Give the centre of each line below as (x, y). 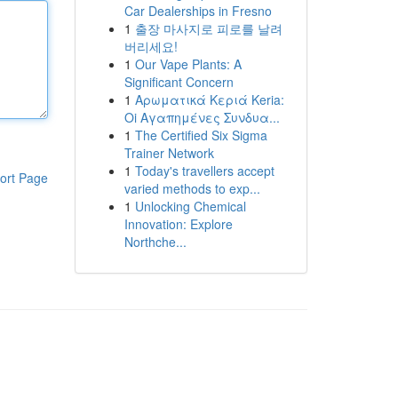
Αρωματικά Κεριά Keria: (209, 99)
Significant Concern (179, 82)
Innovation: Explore (178, 224)
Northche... (155, 242)
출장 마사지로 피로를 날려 (208, 28)
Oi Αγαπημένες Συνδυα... (202, 117)
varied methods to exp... (192, 188)
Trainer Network (169, 153)
